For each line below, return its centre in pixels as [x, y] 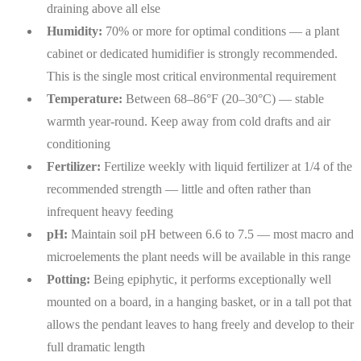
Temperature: [85, 98]
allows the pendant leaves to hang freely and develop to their [200, 324]
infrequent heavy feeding [110, 211]
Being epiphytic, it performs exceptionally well [211, 279]
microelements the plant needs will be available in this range [199, 256]
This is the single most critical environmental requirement [191, 76]
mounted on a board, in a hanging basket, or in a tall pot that [199, 301]
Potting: [68, 279]
